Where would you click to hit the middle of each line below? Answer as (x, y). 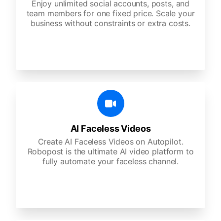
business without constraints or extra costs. (110, 23)
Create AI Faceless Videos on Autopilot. (110, 142)
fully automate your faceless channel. (110, 161)
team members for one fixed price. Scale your (110, 13)
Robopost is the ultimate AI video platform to (110, 151)
